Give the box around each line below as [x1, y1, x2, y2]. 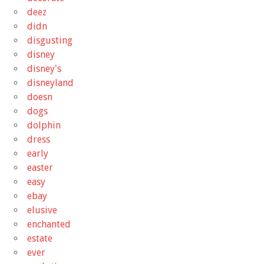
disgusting [27, 34, 72, 46]
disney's [27, 62, 61, 74]
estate [27, 232, 52, 244]
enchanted [27, 218, 71, 230]
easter [27, 161, 53, 173]
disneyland [27, 77, 74, 88]
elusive [27, 204, 57, 216]
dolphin [27, 119, 61, 131]
